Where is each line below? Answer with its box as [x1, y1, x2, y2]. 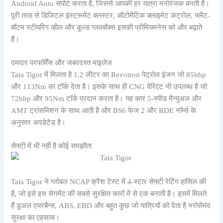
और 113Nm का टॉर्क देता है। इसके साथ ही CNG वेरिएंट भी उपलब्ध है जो [11, 82, 208, 91]
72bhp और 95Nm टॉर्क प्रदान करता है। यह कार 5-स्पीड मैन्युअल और [11, 94, 202, 103]
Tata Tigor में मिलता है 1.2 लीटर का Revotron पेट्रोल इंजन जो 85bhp [11, 70, 207, 79]
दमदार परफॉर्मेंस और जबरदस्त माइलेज [11, 58, 112, 67]
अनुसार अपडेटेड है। [11, 118, 66, 126]
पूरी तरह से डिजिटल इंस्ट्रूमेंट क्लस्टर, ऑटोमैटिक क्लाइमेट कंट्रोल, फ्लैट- [11, 11, 211, 19]
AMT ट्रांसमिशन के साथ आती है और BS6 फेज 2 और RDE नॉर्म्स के [11, 106, 197, 114]
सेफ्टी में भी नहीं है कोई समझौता [11, 142, 92, 150]
